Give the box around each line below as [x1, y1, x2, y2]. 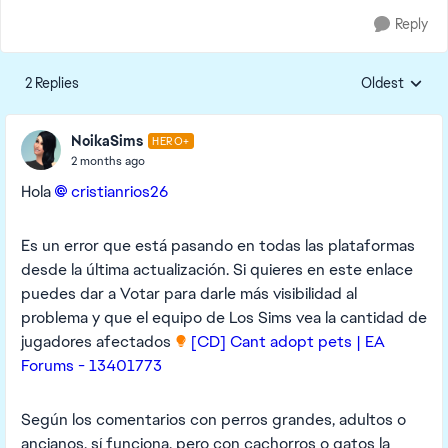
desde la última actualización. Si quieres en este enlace [21, 259, 413, 280]
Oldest [361, 74, 404, 92]
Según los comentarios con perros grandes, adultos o [21, 409, 406, 430]
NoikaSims [71, 131, 143, 150]
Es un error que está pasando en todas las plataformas [21, 235, 415, 256]
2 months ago [71, 152, 145, 169]
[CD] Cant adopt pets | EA [191, 331, 385, 352]
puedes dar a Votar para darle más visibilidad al [21, 283, 357, 304]
